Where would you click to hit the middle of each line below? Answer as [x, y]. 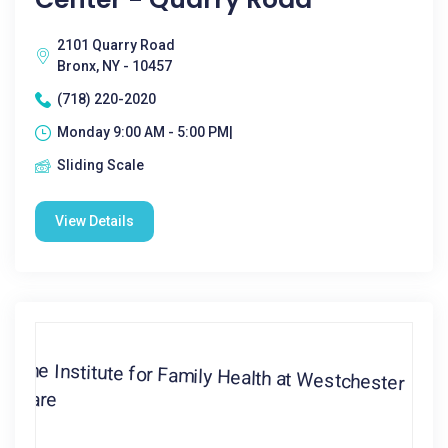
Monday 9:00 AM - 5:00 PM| [145, 132]
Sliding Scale [100, 165]
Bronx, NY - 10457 [114, 66]
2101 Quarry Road [116, 45]
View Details [94, 221]
